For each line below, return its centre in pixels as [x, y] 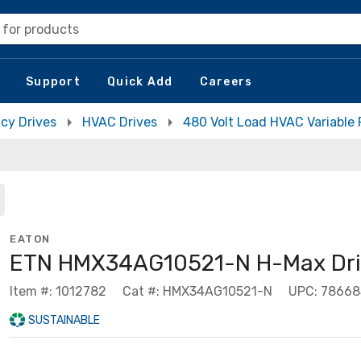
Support [53, 81]
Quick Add [140, 81]
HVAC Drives [120, 122]
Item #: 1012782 [58, 291]
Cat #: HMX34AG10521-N [197, 291]
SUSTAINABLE [64, 320]
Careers [226, 81]
